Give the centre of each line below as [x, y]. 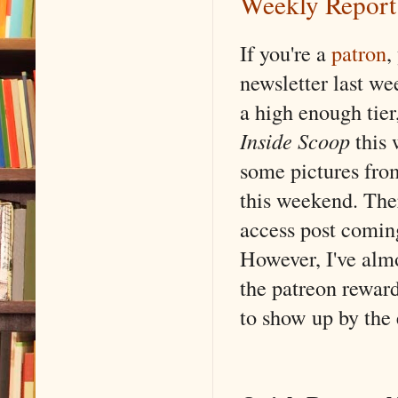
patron [359, 53]
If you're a [286, 53]
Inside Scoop [295, 141]
